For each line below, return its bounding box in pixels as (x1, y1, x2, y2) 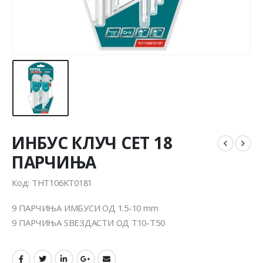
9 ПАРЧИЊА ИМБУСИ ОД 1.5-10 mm (12, 202, 159, 214)
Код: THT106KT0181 (12, 176, 93, 188)
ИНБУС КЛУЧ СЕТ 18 (12, 131, 173, 154)
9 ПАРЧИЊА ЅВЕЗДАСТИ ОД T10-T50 (12, 217, 165, 229)
